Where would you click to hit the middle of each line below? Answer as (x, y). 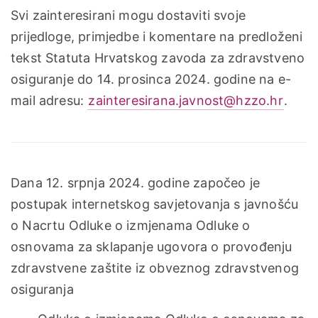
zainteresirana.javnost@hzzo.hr (186, 101)
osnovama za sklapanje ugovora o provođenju (152, 247)
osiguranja (42, 290)
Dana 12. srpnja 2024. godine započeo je (136, 183)
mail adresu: (49, 101)
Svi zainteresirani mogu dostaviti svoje (128, 16)
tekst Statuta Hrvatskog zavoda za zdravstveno (158, 58)
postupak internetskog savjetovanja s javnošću (155, 204)
